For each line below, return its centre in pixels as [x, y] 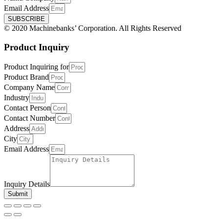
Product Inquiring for [36, 66]
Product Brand [26, 77]
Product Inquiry [37, 47]
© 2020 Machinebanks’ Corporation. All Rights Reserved [93, 28]
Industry [17, 97]
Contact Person [27, 108]
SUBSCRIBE [26, 19]
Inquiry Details [27, 184]
